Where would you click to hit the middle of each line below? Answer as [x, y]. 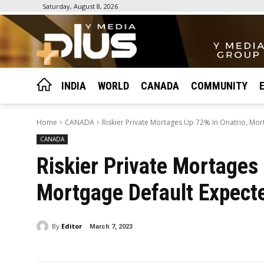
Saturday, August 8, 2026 [80, 6]
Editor [72, 226]
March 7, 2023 [111, 226]
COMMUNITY [219, 85]
